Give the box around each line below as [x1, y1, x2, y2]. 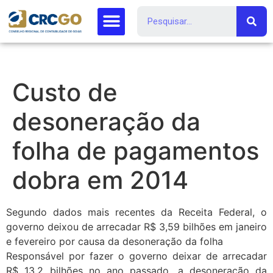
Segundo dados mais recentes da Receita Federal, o [6, 206, 267, 218]
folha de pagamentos [12, 136, 259, 166]
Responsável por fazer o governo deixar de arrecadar [6, 250, 267, 262]
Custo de [12, 77, 118, 107]
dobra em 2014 [12, 165, 188, 195]
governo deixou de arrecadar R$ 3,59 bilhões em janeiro [6, 221, 267, 233]
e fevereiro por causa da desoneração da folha [6, 235, 223, 247]
